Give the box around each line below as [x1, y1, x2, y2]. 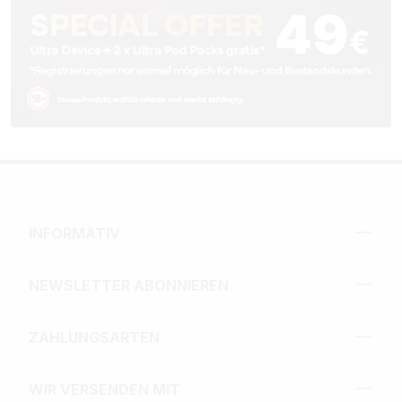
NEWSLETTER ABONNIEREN [29, 276, 229, 295]
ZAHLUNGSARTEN [29, 328, 160, 347]
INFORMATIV [29, 224, 120, 243]
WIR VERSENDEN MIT [29, 380, 180, 399]
